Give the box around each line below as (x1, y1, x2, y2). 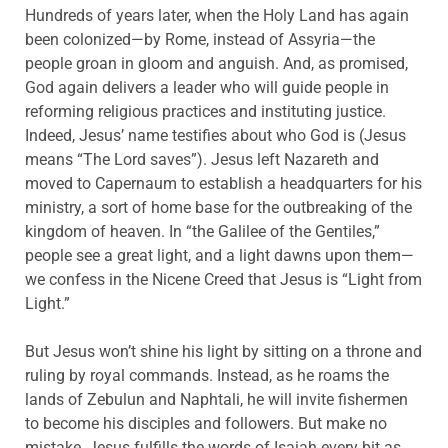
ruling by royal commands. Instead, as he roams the (25, 366, 389, 386)
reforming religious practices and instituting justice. (25, 102, 386, 122)
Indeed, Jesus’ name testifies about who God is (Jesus (25, 126, 406, 146)
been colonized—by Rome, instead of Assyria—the (25, 30, 375, 50)
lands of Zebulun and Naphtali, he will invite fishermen (25, 390, 408, 410)
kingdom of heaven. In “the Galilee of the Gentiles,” (25, 222, 380, 242)
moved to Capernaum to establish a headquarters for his (25, 174, 422, 194)
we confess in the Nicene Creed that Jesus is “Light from (25, 270, 422, 290)
